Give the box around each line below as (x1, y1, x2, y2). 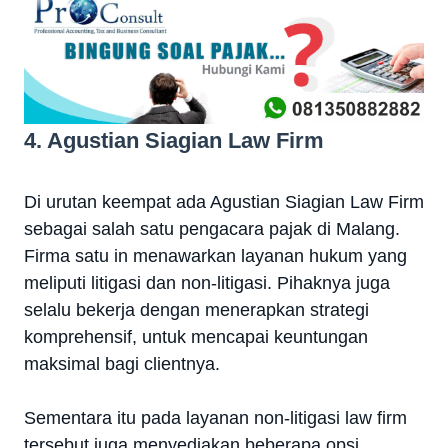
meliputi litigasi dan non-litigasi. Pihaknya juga (24, 272, 390, 293)
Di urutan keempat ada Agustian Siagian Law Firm (24, 191, 424, 212)
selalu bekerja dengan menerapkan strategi (24, 299, 369, 320)
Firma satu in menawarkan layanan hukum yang (24, 245, 407, 266)
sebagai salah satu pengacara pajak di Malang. (24, 218, 400, 239)
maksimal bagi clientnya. (24, 353, 220, 374)
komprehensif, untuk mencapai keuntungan (24, 326, 368, 347)
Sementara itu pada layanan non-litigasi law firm (24, 407, 407, 428)
